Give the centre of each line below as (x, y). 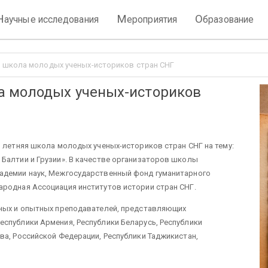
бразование (229, 19)
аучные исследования (51, 19)
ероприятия (152, 19)
